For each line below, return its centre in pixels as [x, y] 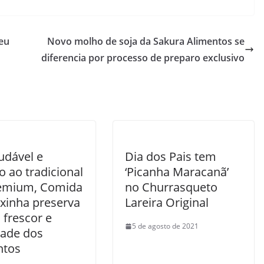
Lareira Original [167, 202]
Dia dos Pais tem [171, 156]
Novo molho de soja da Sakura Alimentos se [146, 41]
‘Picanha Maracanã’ [177, 172]
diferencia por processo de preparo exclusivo [143, 58]
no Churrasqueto [171, 187]
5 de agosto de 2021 [165, 226]
